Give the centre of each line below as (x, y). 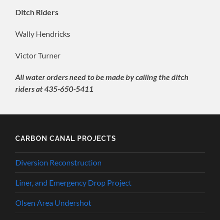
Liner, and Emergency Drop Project (74, 182)
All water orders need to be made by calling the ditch (102, 77)
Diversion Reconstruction (59, 162)
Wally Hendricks (43, 33)
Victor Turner (38, 55)
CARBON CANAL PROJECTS (66, 138)
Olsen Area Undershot (54, 202)
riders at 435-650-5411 (55, 88)
